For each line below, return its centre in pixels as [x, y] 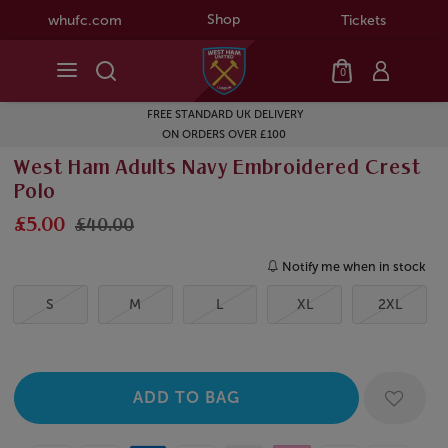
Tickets [363, 20]
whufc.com [84, 20]
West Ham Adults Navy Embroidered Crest [217, 169]
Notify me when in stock [354, 267]
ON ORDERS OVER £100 [203, 135]
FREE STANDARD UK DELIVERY [203, 115]
